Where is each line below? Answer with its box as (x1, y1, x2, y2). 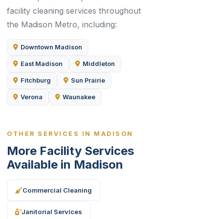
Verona (21, 93, 43, 101)
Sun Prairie (71, 77, 105, 84)
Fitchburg (21, 77, 51, 84)
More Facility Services (7, 144, 134, 158)
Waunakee (63, 93, 95, 101)
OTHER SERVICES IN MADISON (7, 130, 133, 137)
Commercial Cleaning (22, 186, 92, 194)
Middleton (83, 60, 115, 67)
